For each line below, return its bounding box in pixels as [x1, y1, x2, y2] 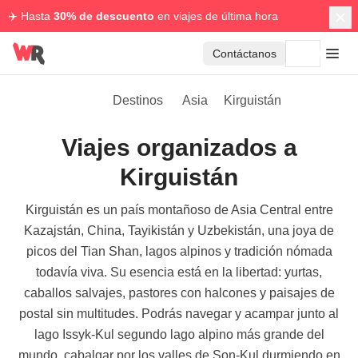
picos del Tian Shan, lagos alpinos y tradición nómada [26, 245, 332, 258]
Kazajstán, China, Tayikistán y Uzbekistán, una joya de [24, 224, 334, 237]
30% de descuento [54, 10, 154, 22]
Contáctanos [213, 47, 276, 60]
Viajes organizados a [61, 134, 297, 161]
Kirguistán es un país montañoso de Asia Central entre [25, 203, 333, 217]
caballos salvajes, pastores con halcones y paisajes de [23, 286, 335, 300]
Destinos [112, 93, 163, 107]
